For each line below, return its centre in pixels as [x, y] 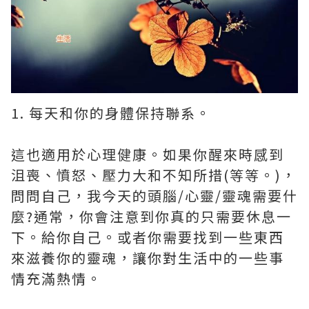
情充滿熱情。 [57, 278]
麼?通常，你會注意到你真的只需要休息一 [151, 216]
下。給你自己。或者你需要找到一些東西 [148, 237]
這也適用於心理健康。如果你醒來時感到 [148, 154]
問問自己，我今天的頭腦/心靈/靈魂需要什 [154, 195]
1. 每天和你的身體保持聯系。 [111, 112]
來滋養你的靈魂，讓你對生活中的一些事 [148, 257]
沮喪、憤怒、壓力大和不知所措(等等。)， [154, 175]
